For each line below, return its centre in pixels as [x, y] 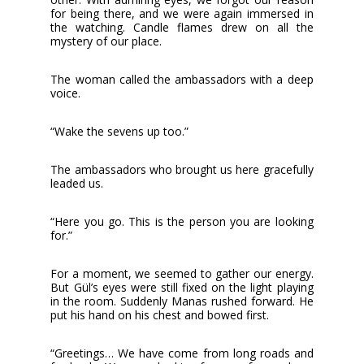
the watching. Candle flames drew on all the [182, 27]
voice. [66, 93]
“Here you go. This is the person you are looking [182, 221]
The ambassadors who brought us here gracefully [182, 169]
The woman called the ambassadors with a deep [182, 79]
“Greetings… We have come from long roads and [182, 353]
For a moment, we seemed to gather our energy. [182, 273]
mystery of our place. [106, 41]
